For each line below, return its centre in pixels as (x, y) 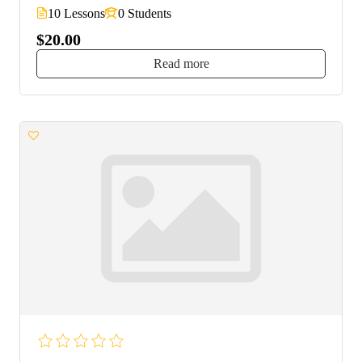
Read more (181, 64)
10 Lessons (76, 14)
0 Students (145, 14)
